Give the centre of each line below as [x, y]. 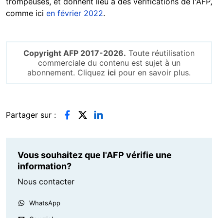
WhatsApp [45, 203]
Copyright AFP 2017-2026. [75, 53]
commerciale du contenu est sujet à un [109, 63]
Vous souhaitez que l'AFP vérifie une [95, 155]
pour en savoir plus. [153, 73]
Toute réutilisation [160, 53]
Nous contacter [46, 182]
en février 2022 [75, 13]
